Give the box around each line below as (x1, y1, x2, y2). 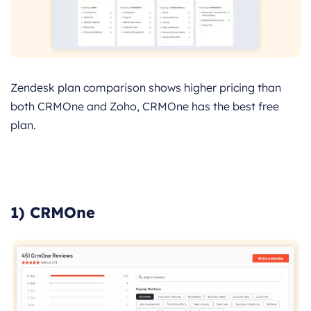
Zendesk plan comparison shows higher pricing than (10, 81, 281, 95)
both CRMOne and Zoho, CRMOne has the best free (10, 99, 279, 114)
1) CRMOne (10, 203, 95, 223)
